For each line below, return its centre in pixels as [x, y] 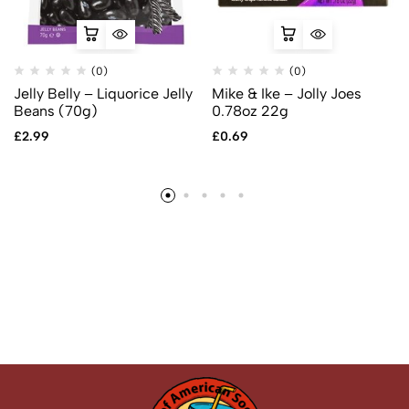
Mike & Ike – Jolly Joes [286, 93]
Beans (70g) [56, 110]
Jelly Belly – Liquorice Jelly [103, 93]
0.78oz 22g [250, 110]
